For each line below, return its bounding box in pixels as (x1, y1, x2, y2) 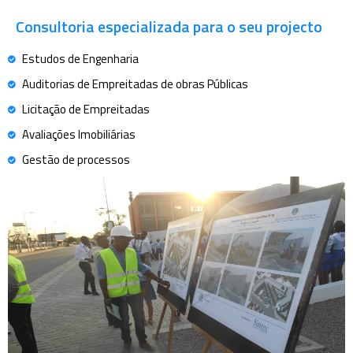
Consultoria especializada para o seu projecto (16, 14, 322, 39)
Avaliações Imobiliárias (21, 125, 136, 143)
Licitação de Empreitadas (21, 100, 150, 118)
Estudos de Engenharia (21, 50, 139, 68)
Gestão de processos (21, 150, 130, 169)
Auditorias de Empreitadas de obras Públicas (21, 75, 248, 93)
